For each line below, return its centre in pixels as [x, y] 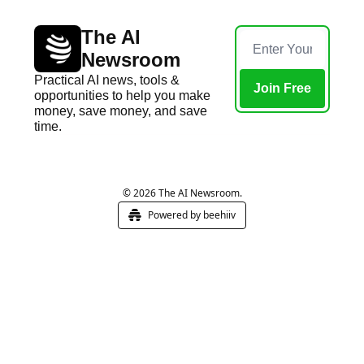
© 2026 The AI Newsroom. [182, 193]
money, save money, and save [121, 111]
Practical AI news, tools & [107, 80]
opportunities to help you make [122, 95]
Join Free [283, 88]
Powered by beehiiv [192, 215]
